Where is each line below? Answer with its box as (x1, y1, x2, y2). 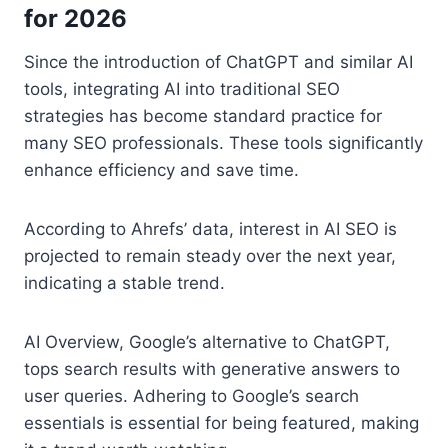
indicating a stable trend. (24, 272, 225, 293)
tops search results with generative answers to (24, 358, 400, 379)
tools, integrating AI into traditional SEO (24, 78, 340, 99)
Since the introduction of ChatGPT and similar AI (24, 51, 413, 72)
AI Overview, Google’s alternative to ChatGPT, (24, 331, 390, 352)
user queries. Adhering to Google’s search (24, 385, 359, 406)
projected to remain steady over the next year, (24, 245, 396, 266)
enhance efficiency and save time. (24, 159, 299, 180)
